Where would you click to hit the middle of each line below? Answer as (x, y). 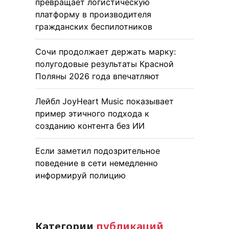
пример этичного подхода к (92, 113)
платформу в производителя (93, 14)
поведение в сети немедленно (97, 163)
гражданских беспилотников (94, 26)
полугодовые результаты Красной (105, 64)
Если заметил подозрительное (98, 151)
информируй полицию (81, 175)
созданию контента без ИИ (90, 125)
